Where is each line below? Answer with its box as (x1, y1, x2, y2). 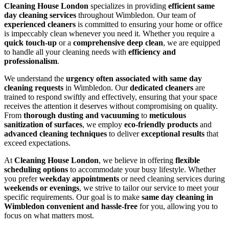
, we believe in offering (99, 156, 175, 165)
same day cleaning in (142, 193, 213, 202)
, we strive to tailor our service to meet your (79, 184, 219, 193)
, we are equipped (163, 38, 220, 48)
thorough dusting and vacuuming (24, 111, 139, 120)
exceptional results (141, 129, 204, 139)
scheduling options (4, 165, 68, 174)
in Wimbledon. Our (63, 83, 130, 93)
